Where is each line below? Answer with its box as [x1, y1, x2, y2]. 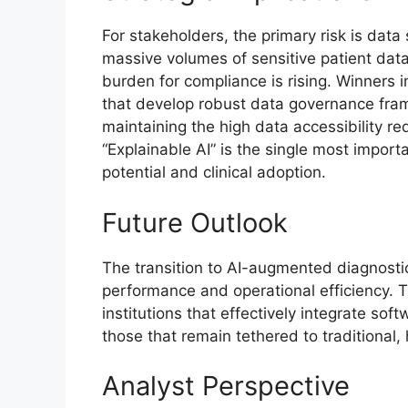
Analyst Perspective [102, 370, 350, 403]
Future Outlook [102, 206, 288, 239]
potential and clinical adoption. [102, 163, 326, 182]
